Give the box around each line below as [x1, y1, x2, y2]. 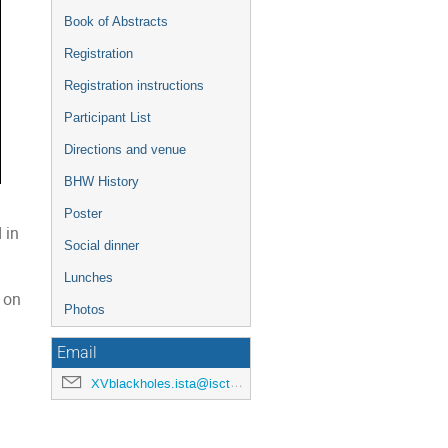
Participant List [64, 110, 151, 125]
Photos [64, 302, 105, 317]
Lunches [64, 270, 113, 285]
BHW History [64, 174, 139, 189]
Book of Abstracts [64, 14, 168, 29]
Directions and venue [64, 142, 186, 157]
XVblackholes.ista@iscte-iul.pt [91, 375, 230, 392]
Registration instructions [64, 78, 204, 93]
